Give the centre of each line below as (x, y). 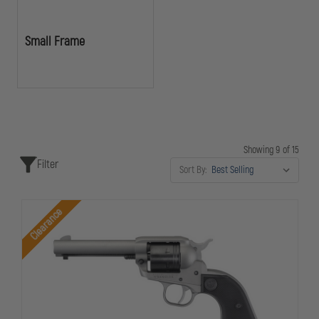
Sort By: (193, 170)
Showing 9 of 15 (271, 150)
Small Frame (55, 41)
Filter (48, 164)
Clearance (46, 224)
